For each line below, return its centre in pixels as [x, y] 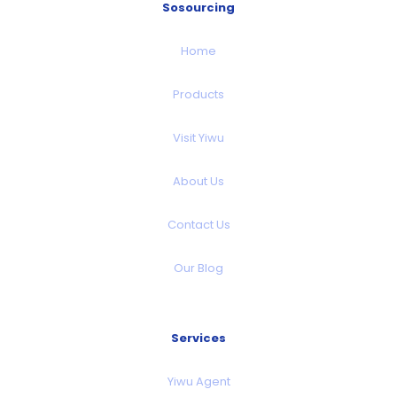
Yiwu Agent [198, 381]
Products [198, 94]
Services [198, 338]
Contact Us [198, 224]
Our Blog [198, 268]
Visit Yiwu [198, 137]
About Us [198, 181]
